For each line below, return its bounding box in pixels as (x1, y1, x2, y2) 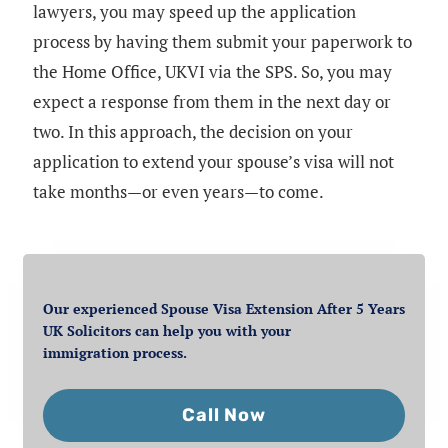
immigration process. (43, 342, 187, 362)
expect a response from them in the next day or (33, 90, 391, 114)
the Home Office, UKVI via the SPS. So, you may (33, 60, 392, 84)
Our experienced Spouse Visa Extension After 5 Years (43, 298, 405, 318)
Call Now (182, 403, 266, 426)
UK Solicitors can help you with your (43, 320, 291, 340)
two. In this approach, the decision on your (33, 120, 353, 144)
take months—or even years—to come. (33, 180, 324, 204)
